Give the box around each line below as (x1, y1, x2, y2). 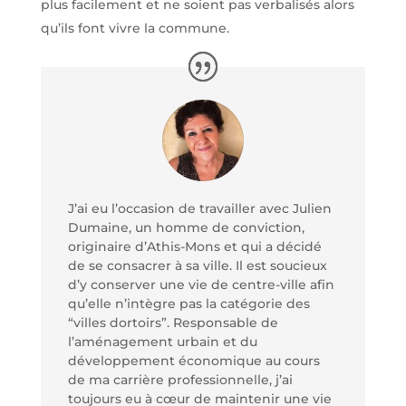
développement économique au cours (67, 352, 320, 369)
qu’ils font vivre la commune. (40, 20, 229, 36)
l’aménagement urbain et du (67, 333, 257, 350)
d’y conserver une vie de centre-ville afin (67, 275, 334, 293)
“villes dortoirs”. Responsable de (67, 314, 278, 331)
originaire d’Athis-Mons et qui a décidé (67, 237, 322, 255)
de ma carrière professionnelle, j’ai (67, 371, 293, 388)
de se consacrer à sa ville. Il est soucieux (67, 256, 327, 274)
